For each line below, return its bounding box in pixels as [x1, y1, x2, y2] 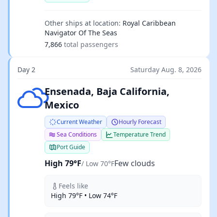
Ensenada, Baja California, [45, 85, 170, 98]
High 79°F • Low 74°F [51, 191, 117, 200]
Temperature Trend [113, 130, 166, 139]
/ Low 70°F [81, 159, 114, 168]
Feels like [59, 181, 88, 190]
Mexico [45, 98, 79, 111]
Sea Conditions [57, 130, 97, 139]
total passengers [64, 40, 118, 49]
